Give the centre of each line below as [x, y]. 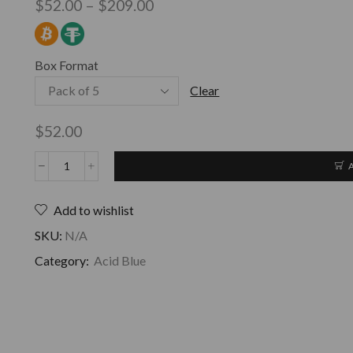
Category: [63, 260]
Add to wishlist [94, 210]
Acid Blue [120, 260]
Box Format [67, 65]
